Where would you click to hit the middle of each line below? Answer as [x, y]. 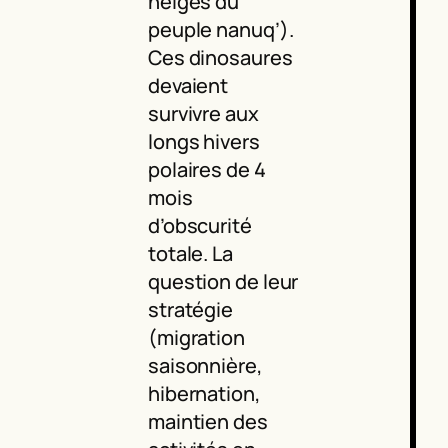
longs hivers [203, 142]
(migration [196, 338]
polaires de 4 [206, 170]
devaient [188, 86]
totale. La [190, 254]
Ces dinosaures [220, 58]
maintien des [207, 422]
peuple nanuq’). [220, 30]
